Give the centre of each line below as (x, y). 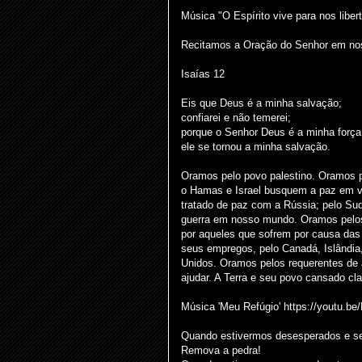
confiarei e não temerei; (236, 118)
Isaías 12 (203, 74)
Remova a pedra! (221, 350)
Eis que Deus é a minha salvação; (261, 103)
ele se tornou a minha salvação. (256, 147)
